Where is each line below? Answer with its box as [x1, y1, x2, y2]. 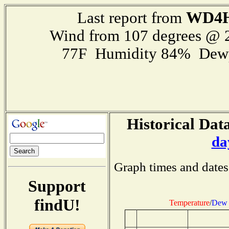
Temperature [169, 198, 210, 207]
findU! [34, 195, 80, 214]
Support [28, 176, 86, 195]
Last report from [77, 9, 186, 27]
